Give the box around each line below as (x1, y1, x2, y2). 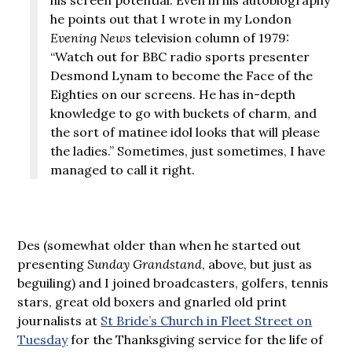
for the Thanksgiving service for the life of (68, 331, 324, 347)
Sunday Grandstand (87, 255, 203, 272)
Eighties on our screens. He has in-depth (50, 86, 296, 102)
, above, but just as (202, 255, 313, 272)
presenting (17, 255, 88, 272)
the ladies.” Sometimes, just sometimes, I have (50, 142, 326, 159)
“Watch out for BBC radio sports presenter (50, 48, 310, 64)
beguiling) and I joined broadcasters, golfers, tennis (17, 274, 329, 291)
